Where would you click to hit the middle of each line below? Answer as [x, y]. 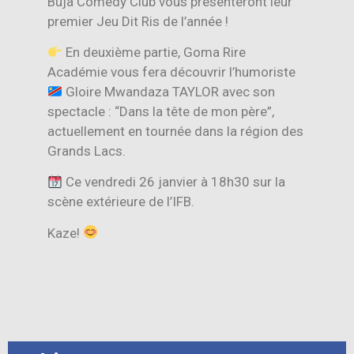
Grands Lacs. [87, 151]
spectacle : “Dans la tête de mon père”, [161, 111]
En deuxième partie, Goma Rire [154, 52]
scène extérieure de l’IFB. [121, 202]
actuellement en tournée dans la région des [175, 131]
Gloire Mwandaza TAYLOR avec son [169, 91]
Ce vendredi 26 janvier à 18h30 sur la [174, 182]
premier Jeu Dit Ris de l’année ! [138, 21]
